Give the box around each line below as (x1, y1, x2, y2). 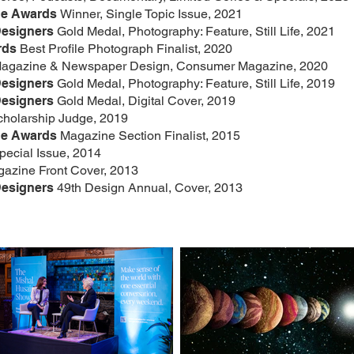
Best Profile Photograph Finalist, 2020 (17, 41, 232, 56)
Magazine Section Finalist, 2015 (60, 128, 240, 143)
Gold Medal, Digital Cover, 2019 (54, 93, 235, 108)
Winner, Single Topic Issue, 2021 (60, 6, 243, 21)
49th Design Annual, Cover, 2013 (54, 180, 243, 195)
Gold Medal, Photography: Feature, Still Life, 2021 (54, 24, 335, 39)
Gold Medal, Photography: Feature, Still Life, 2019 (54, 76, 335, 91)
